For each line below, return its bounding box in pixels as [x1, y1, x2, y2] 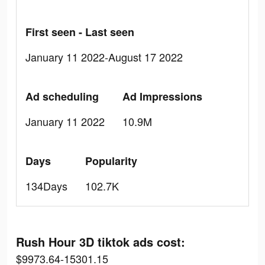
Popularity [85, 153, 137, 169]
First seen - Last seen [25, 24, 134, 40]
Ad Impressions [122, 89, 202, 104]
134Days [25, 178, 67, 193]
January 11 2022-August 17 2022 [25, 49, 183, 64]
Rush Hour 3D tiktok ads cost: [16, 233, 185, 250]
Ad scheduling [25, 89, 99, 104]
